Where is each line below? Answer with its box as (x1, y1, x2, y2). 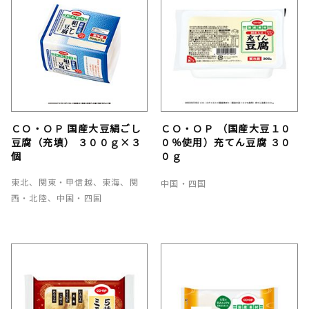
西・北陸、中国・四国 (11, 191, 102, 203)
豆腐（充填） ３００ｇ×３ (11, 134, 142, 149)
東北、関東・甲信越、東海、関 (11, 175, 139, 188)
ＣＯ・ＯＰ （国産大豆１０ (161, 121, 292, 135)
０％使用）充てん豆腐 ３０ (161, 134, 292, 149)
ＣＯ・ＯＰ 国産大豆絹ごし (11, 121, 142, 135)
